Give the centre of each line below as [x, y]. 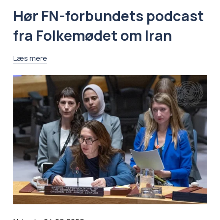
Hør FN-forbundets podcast [108, 16]
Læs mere [30, 58]
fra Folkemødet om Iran [92, 36]
